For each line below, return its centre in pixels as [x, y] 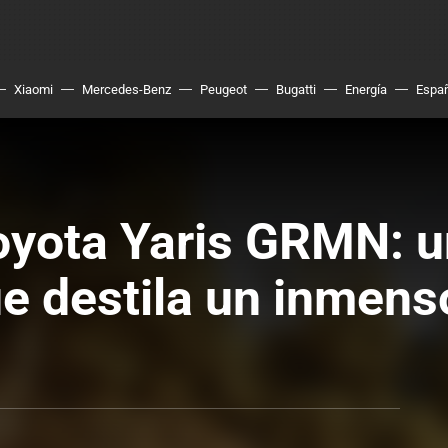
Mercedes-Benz [126, 89]
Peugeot [223, 89]
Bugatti [296, 89]
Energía [366, 89]
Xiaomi [33, 89]
